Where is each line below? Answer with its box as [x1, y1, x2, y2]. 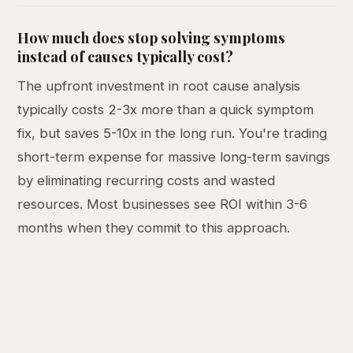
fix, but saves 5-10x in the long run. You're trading [17, 125, 328, 141]
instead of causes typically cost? [17, 46, 234, 66]
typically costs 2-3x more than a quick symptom [17, 102, 314, 117]
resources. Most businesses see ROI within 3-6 [17, 196, 308, 212]
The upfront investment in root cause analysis [17, 78, 301, 94]
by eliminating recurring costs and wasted [17, 173, 276, 188]
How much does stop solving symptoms [17, 28, 286, 47]
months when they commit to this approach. [17, 220, 291, 236]
